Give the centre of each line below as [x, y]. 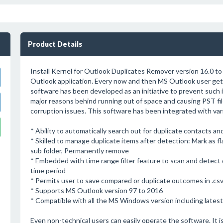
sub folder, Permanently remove [79, 151]
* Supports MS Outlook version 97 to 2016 [96, 190]
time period [48, 170]
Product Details [55, 44]
